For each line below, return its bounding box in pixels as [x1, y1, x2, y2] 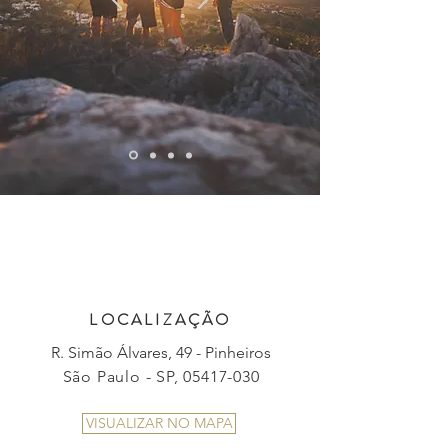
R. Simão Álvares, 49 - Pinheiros [51, 343, 271, 362]
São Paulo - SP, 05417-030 [62, 367, 260, 386]
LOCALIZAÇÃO [89, 308, 232, 331]
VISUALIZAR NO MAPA [85, 414, 233, 432]
